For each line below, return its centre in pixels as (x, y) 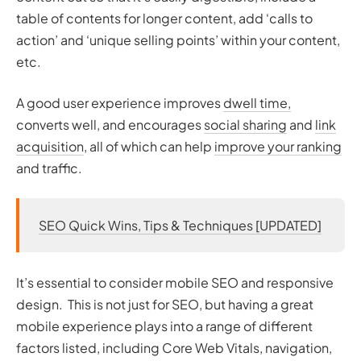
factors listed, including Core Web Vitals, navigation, (174, 348)
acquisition (50, 147)
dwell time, (257, 103)
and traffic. (49, 168)
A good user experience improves (120, 103)
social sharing (245, 125)
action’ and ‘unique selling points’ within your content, (178, 40)
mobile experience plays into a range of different (164, 326)
